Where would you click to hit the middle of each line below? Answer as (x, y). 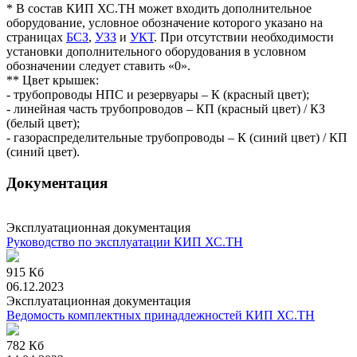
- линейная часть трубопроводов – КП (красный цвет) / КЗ (166, 108)
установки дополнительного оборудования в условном (156, 51)
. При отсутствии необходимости (244, 37)
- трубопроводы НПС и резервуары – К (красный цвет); (158, 94)
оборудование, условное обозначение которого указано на (165, 22)
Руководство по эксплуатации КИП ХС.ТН (125, 242)
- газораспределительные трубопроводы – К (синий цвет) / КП (177, 137)
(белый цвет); (43, 123)
